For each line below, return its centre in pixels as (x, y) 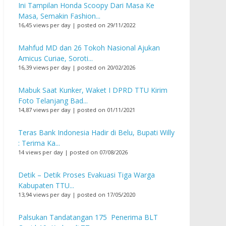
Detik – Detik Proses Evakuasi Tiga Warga (87, 175)
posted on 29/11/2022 (106, 25)
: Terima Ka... (39, 143)
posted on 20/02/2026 (106, 68)
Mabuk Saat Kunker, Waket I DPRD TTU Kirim (93, 90)
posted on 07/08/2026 (99, 152)
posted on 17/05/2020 (106, 195)
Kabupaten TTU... (46, 186)
